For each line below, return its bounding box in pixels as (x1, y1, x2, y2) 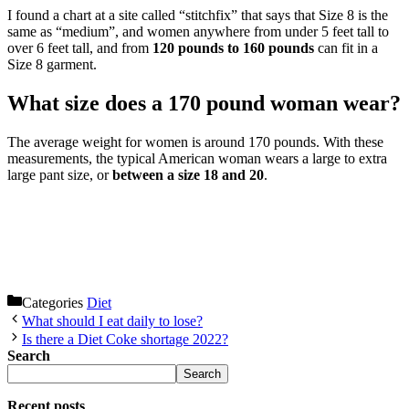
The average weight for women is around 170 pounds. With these (7, 133, 383, 150)
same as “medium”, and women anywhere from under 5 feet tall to (7, 24, 389, 40)
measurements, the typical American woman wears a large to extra (7, 150, 387, 166)
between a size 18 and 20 (112, 166, 264, 183)
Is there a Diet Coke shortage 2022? (22, 330, 228, 347)
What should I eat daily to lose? (22, 312, 203, 329)
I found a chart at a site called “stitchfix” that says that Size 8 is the (7, 7, 388, 24)
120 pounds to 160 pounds (152, 40, 314, 57)
